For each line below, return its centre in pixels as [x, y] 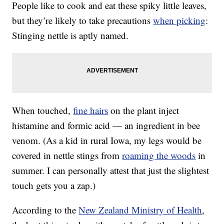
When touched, [43, 110]
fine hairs [91, 110]
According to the [45, 210]
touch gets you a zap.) [54, 185]
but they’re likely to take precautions [83, 20]
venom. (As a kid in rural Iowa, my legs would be [107, 140]
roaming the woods [159, 155]
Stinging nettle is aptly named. [70, 35]
